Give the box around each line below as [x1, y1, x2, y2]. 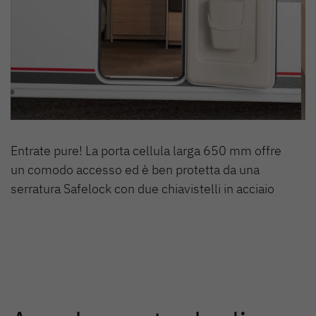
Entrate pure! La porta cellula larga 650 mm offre [11, 142, 281, 159]
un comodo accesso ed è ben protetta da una [11, 161, 260, 178]
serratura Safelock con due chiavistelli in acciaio [11, 180, 274, 197]
